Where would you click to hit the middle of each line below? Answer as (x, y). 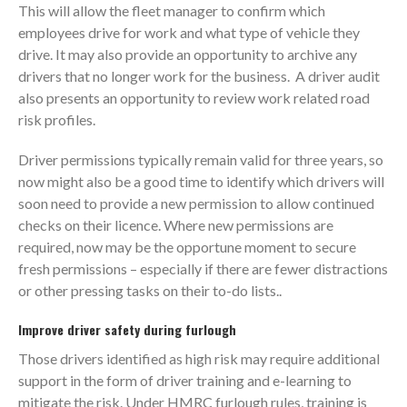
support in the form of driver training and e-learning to (185, 380)
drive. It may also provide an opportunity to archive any (188, 54)
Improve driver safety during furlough (127, 329)
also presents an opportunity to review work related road (194, 97)
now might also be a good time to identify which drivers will (201, 181)
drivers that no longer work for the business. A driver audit (199, 75)
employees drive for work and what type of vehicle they (189, 32)
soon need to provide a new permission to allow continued (196, 203)
